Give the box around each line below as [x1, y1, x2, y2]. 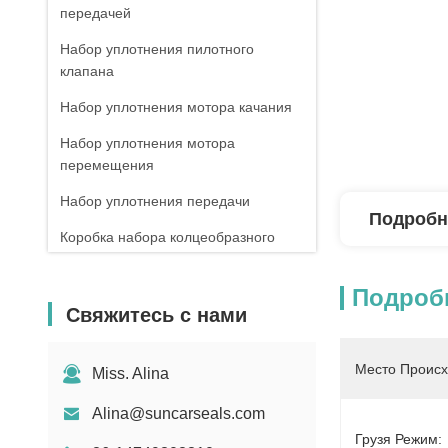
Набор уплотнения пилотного [60, 41, 254, 57]
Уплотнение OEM [60, 323, 174, 339]
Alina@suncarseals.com [92, 405, 265, 422]
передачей [60, 5, 131, 21]
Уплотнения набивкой [60, 287, 203, 303]
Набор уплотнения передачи [60, 193, 250, 209]
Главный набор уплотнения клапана [60, 359, 299, 375]
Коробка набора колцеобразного [60, 229, 275, 245]
